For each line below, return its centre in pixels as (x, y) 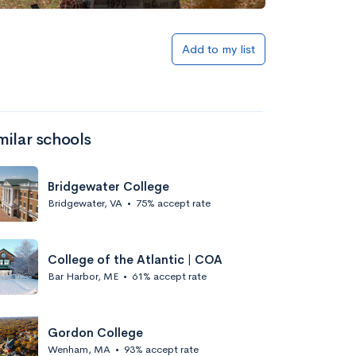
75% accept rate (173, 203)
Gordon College (95, 332)
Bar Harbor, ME (83, 276)
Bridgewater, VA (85, 203)
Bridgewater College (108, 186)
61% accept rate (169, 276)
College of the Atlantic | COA (135, 259)
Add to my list (219, 49)
